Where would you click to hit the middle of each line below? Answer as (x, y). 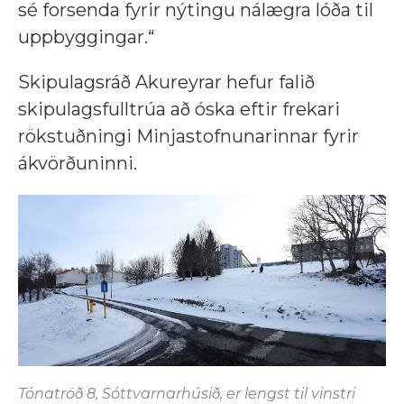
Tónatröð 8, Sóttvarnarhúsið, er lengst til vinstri (187, 393)
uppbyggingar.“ (86, 37)
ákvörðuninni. (78, 164)
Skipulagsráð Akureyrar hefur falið (166, 83)
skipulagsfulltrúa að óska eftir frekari (179, 110)
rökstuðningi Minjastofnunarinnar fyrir (188, 137)
